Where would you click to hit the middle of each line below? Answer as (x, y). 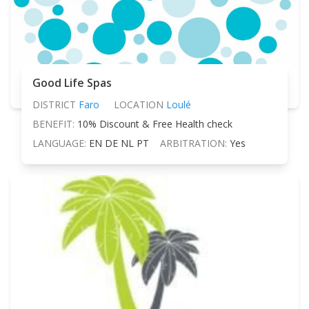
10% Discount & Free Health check (155, 123)
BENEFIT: (53, 123)
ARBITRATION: (193, 143)
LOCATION (138, 104)
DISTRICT (54, 104)
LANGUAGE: (59, 143)
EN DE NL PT (119, 143)
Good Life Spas (72, 82)
